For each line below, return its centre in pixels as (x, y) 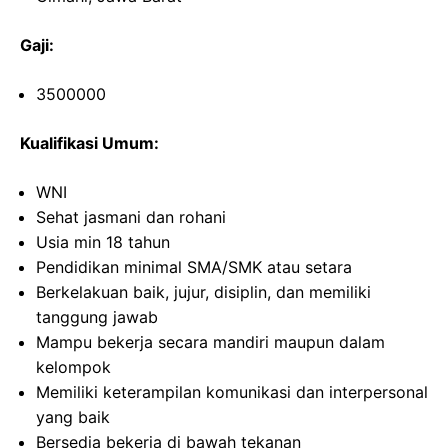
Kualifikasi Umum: (89, 143)
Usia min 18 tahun (103, 242)
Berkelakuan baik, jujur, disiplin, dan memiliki (203, 292)
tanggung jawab (97, 317)
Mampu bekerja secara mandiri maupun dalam (210, 342)
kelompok (73, 367)
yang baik (73, 417)
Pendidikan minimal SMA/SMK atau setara (194, 267)
